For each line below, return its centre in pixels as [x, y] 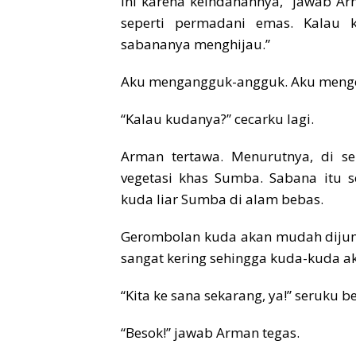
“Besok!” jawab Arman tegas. [210, 333]
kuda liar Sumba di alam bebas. [222, 199]
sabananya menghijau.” [195, 44]
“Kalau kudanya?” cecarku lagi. [217, 119]
